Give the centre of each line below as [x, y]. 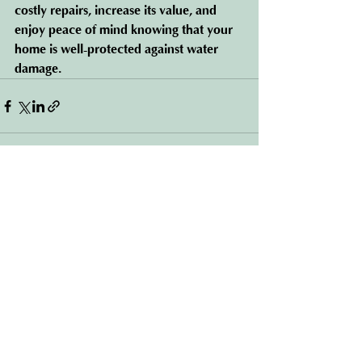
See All [242, 197]
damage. [38, 69]
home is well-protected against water [118, 49]
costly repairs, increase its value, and [117, 11]
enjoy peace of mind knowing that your [125, 30]
